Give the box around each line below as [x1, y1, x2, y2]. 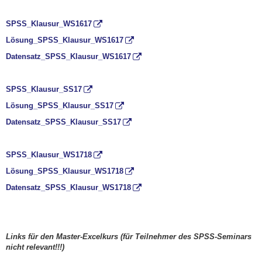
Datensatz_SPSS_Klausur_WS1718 [6, 182, 131, 192]
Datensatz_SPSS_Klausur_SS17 [6, 117, 121, 126]
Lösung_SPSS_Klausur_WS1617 [6, 35, 123, 44]
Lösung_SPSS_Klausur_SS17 [6, 101, 113, 110]
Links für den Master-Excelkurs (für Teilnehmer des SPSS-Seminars [6, 232, 251, 241]
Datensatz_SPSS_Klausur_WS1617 [6, 51, 131, 61]
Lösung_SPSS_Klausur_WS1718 [6, 166, 123, 175]
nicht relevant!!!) [6, 242, 64, 251]
